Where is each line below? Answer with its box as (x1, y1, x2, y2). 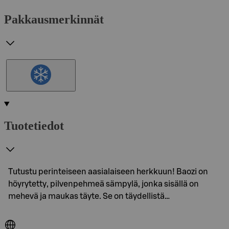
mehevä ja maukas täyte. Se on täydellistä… (8, 192, 170, 200)
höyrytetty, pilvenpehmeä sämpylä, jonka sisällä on (8, 179, 199, 188)
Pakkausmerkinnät (4, 12, 104, 26)
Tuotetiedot (4, 119, 64, 132)
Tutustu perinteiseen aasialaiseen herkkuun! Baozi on (8, 167, 208, 176)
